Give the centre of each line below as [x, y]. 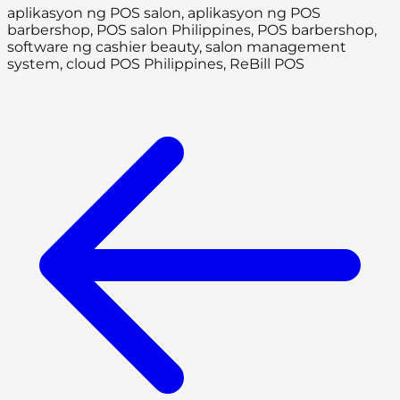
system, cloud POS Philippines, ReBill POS [156, 64]
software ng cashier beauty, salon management [177, 47]
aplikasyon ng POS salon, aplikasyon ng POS [164, 13]
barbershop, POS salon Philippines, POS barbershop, [192, 30]
